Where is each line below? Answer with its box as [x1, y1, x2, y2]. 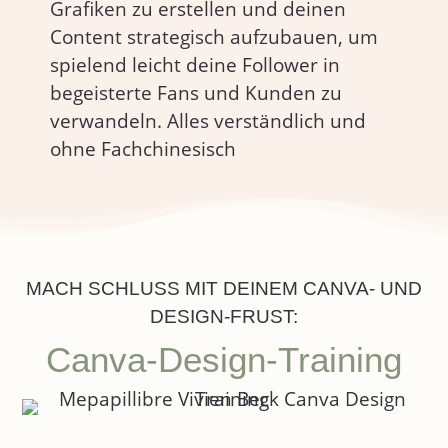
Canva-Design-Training [46, 340, 402, 379]
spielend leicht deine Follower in [50, 52, 340, 78]
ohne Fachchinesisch [50, 136, 236, 162]
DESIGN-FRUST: [150, 306, 298, 327]
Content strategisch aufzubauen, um [50, 24, 378, 50]
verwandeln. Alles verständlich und [50, 108, 366, 134]
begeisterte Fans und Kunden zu [50, 80, 342, 106]
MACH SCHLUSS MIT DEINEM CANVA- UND [26, 278, 422, 299]
